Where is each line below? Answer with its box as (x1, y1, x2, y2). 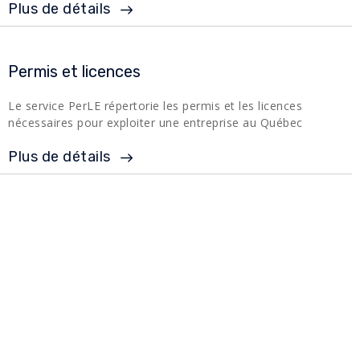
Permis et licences (8, 61, 141, 81)
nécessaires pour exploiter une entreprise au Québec (8, 114, 303, 130)
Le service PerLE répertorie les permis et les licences (8, 97, 302, 113)
